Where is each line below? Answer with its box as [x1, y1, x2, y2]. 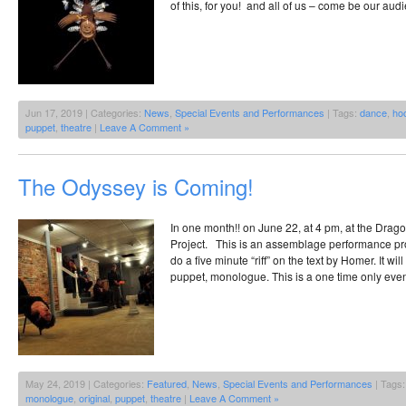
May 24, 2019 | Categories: [25, 376, 147, 391]
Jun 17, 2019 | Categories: [25, 105, 144, 121]
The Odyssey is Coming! [18, 170, 254, 203]
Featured [147, 376, 187, 391]
